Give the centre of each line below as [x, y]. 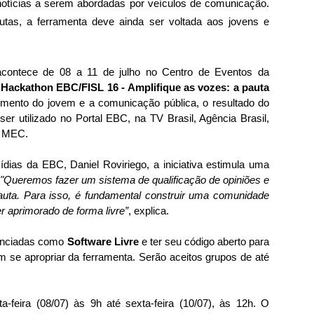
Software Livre [103, 241]
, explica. [149, 211]
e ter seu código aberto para [204, 241]
